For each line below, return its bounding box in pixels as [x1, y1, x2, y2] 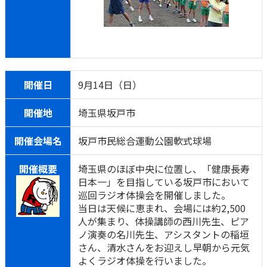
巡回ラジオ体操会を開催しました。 [78, 188, 231, 202]
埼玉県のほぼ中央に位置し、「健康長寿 [78, 162, 250, 176]
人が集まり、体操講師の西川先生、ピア [78, 214, 249, 228]
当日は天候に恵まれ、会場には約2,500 [78, 201, 246, 215]
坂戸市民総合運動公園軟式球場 [78, 133, 212, 148]
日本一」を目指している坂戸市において [78, 175, 250, 189]
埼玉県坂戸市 [78, 105, 135, 120]
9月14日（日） [78, 77, 142, 92]
